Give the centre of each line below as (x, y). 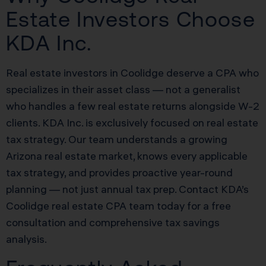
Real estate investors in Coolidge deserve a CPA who (132, 73)
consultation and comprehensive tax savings (113, 223)
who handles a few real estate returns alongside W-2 (133, 106)
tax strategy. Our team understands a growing (117, 140)
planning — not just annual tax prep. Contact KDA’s (127, 189)
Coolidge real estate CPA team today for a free (118, 206)
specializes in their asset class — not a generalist (123, 90)
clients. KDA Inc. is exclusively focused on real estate (132, 123)
